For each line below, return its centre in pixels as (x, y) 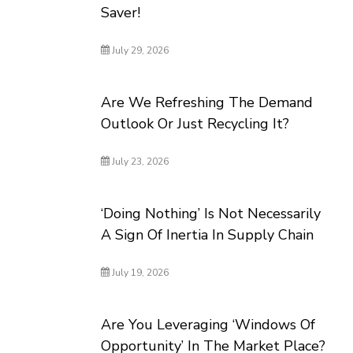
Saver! (121, 13)
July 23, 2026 (139, 162)
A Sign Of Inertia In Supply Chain (208, 235)
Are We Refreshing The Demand (207, 102)
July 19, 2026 (139, 273)
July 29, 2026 (139, 50)
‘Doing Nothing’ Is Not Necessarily (211, 214)
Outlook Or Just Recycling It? (195, 124)
